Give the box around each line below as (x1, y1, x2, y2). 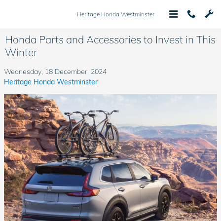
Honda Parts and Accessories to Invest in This (5, 33, 216, 46)
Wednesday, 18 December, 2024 (4, 67, 107, 76)
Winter (5, 46, 37, 59)
